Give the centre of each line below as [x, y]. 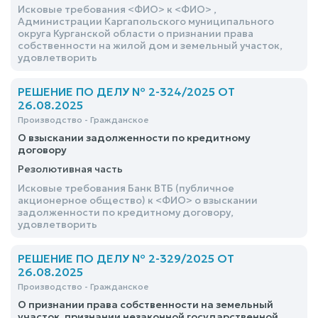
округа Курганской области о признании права [136, 33]
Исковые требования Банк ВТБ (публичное [126, 188]
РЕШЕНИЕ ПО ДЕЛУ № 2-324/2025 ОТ [126, 92]
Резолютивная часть [70, 169]
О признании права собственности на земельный [146, 305]
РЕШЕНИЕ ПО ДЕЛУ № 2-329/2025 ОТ [126, 258]
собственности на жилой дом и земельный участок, [150, 45]
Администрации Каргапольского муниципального [146, 21]
